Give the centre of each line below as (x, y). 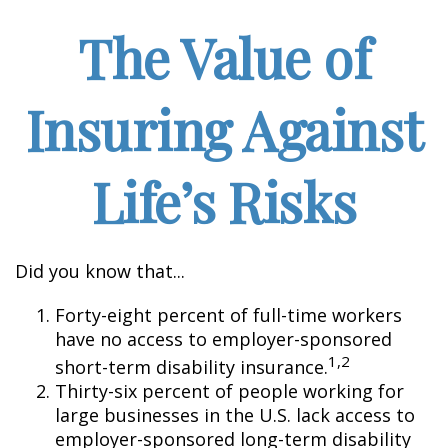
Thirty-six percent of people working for (229, 391)
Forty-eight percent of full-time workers (228, 315)
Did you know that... (100, 271)
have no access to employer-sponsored (223, 339)
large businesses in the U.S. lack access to (235, 415)
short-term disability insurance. (191, 367)
